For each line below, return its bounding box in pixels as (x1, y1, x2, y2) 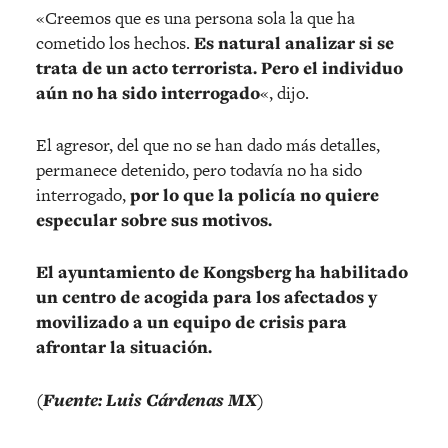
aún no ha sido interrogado (36, 80, 260, 105)
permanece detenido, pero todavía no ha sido (36, 157, 362, 182)
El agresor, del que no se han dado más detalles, (36, 132, 380, 157)
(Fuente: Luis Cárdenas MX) (36, 387, 264, 411)
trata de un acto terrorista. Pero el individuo (36, 55, 403, 80)
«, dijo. (260, 80, 309, 105)
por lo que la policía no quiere (130, 182, 379, 207)
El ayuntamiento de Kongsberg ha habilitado (36, 259, 408, 284)
